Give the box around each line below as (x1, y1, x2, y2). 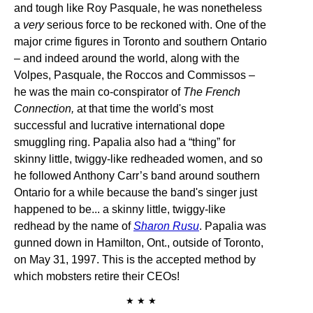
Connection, (14, 103, 74, 115)
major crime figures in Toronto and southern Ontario (14, 36, 267, 48)
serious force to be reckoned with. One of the (44, 19, 266, 31)
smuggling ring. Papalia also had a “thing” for (14, 136, 235, 148)
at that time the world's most (74, 103, 213, 115)
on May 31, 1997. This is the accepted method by (14, 254, 256, 265)
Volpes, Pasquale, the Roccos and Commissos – (14, 69, 255, 81)
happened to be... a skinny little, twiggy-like (14, 203, 226, 215)
